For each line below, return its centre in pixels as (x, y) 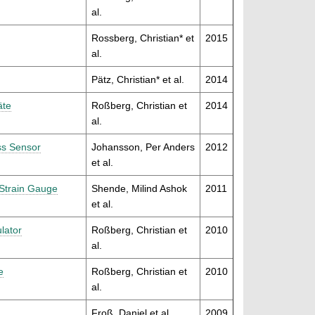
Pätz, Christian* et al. (138, 80)
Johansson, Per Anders (143, 147)
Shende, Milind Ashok (139, 189)
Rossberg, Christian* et (143, 38)
